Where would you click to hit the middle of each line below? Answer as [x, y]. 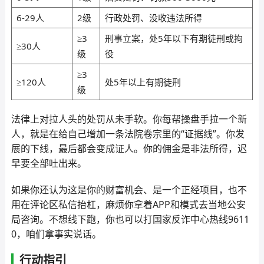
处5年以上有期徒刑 [143, 82]
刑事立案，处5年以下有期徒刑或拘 [174, 38]
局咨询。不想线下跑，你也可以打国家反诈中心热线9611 [130, 219]
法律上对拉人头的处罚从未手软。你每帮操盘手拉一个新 [129, 119]
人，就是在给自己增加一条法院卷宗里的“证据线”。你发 [128, 134]
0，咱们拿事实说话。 [56, 234]
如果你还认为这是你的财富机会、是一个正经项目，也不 [129, 190]
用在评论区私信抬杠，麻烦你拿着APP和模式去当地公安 [128, 204]
